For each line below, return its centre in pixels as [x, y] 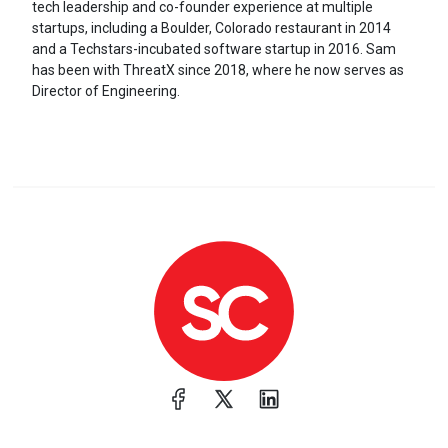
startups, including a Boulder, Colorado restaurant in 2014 [211, 28]
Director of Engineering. [105, 91]
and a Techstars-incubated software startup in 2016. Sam [213, 49]
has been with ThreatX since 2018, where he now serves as [217, 70]
